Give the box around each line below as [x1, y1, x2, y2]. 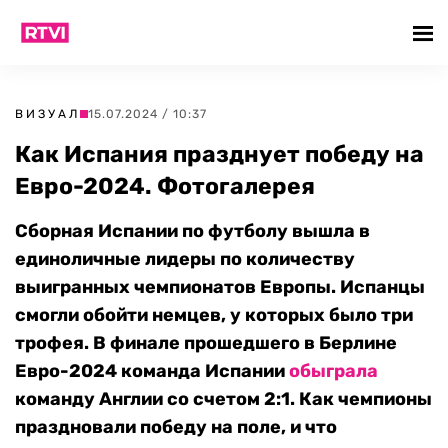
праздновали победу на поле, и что [15, 416, 337, 438]
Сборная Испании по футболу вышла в [15, 220, 370, 242]
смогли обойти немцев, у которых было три [15, 304, 413, 326]
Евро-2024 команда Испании [15, 360, 289, 382]
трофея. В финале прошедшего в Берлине [15, 332, 397, 354]
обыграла [289, 360, 378, 382]
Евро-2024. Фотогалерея [15, 172, 315, 200]
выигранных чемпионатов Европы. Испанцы [15, 276, 425, 298]
